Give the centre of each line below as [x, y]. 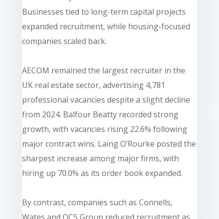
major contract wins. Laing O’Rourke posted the [109, 143]
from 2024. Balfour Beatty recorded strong [100, 114]
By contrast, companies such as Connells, [97, 202]
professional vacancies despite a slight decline [106, 99]
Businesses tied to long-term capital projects [104, 11]
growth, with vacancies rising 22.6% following [104, 129]
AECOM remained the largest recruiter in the [103, 70]
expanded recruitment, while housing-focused [106, 26]
